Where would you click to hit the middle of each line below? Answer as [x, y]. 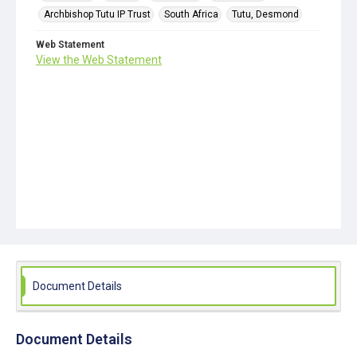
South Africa [191, 14]
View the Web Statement [99, 60]
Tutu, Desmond [265, 14]
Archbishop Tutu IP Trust [97, 14]
